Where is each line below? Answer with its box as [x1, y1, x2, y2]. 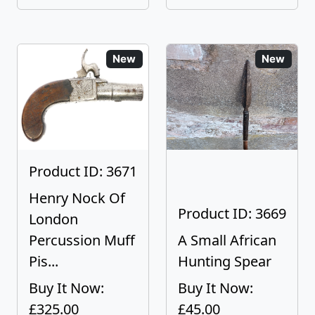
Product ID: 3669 [178, 204, 286, 223]
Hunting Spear [178, 252, 271, 271]
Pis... [29, 252, 58, 271]
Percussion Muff [29, 231, 135, 250]
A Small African [178, 231, 276, 250]
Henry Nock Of [29, 188, 125, 207]
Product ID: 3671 [29, 162, 137, 181]
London [29, 210, 78, 229]
